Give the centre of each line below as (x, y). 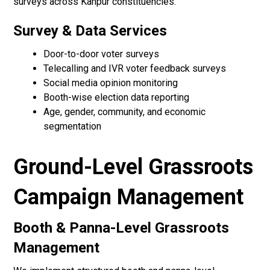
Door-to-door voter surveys (102, 54)
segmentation (73, 127)
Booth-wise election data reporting (117, 98)
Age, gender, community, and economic (125, 112)
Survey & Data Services (90, 31)
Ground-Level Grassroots (133, 167)
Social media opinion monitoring (111, 83)
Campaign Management (129, 197)
